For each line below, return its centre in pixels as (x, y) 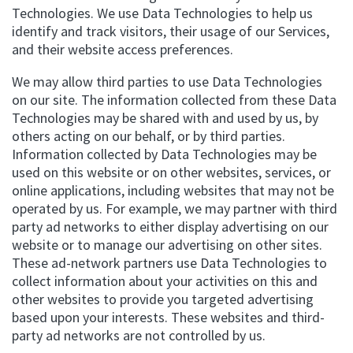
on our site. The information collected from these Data (174, 100)
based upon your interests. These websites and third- (168, 317)
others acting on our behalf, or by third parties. (149, 136)
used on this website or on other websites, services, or (171, 172)
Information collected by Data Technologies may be (164, 154)
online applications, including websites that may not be (173, 190)
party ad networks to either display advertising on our (170, 227)
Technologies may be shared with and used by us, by (165, 118)
